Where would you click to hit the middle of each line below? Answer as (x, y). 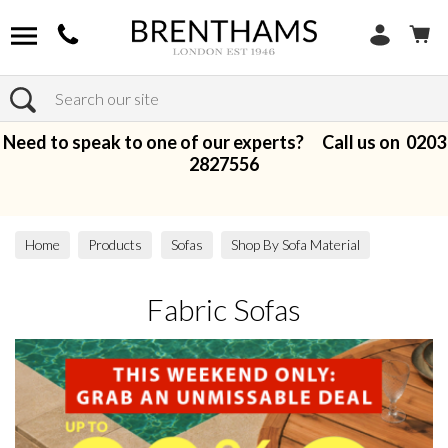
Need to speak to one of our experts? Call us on (204, 142)
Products (115, 245)
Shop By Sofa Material (296, 245)
